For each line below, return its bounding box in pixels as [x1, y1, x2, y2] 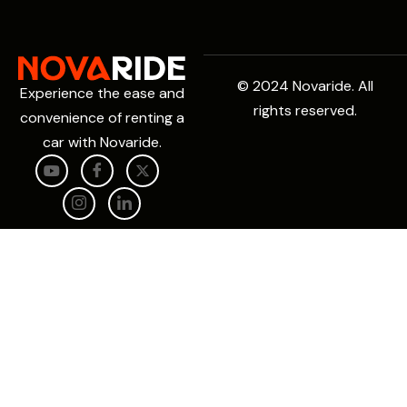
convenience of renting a [19, 107, 184, 127]
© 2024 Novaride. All [237, 76, 373, 95]
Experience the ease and [19, 83, 184, 103]
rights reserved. [253, 101, 357, 120]
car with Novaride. [42, 132, 162, 152]
